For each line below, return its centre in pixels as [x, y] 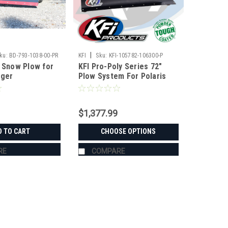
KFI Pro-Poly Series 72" [120, 66]
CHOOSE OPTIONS [129, 131]
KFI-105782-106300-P [136, 55]
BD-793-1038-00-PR [34, 55]
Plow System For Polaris [122, 76]
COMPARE [108, 151]
